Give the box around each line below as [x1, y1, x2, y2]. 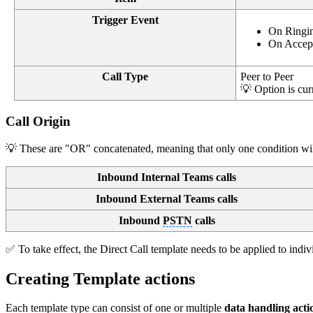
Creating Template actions [6, 269, 195, 288]
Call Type [102, 71, 148, 83]
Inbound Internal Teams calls [97, 170, 236, 183]
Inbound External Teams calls [96, 192, 238, 205]
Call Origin [6, 113, 71, 129]
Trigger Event [92, 14, 159, 27]
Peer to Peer [240, 71, 294, 83]
